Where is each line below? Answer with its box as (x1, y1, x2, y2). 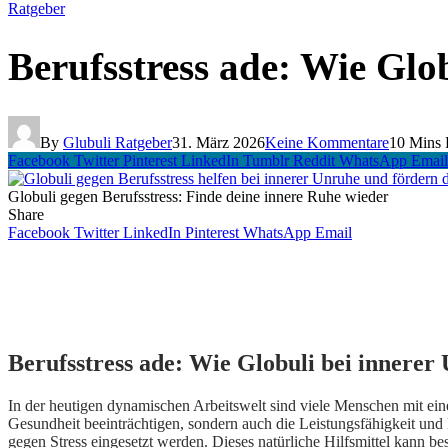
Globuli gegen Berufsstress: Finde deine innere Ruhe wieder (8, 188, 388, 206)
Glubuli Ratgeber (63, 134, 172, 152)
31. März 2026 (172, 134, 265, 152)
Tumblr (243, 152, 289, 170)
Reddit (293, 152, 335, 170)
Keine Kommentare (265, 134, 389, 152)
